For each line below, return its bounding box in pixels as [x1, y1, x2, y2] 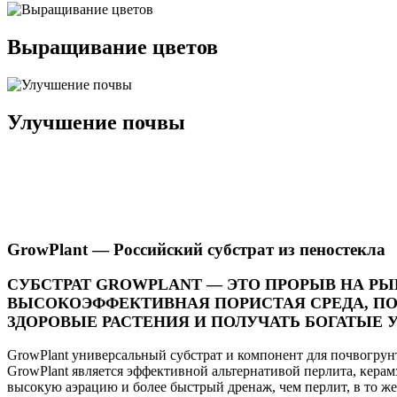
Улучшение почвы [7, 110, 185, 134]
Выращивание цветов [7, 35, 218, 59]
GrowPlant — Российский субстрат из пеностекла [7, 239, 385, 259]
